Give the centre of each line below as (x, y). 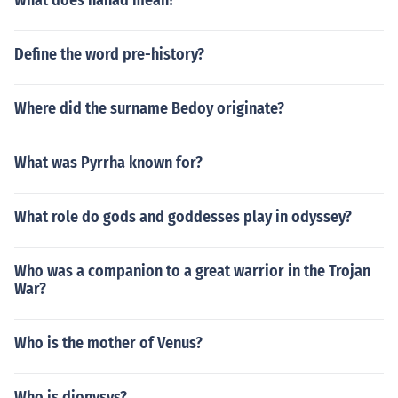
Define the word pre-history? (109, 54)
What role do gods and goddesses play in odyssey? (183, 217)
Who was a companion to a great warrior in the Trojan (192, 271)
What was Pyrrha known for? (108, 163)
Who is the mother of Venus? (108, 343)
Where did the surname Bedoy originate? (149, 108)
